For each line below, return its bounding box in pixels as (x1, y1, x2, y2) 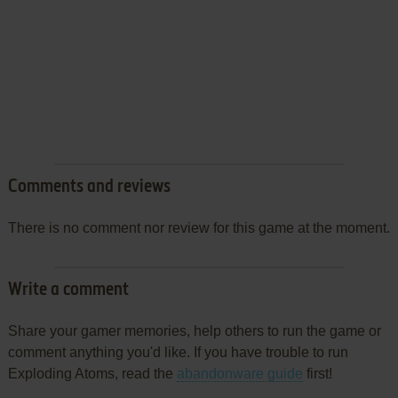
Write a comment (7, 282, 129, 300)
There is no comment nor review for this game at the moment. (7, 220, 390, 236)
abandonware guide (176, 366, 303, 382)
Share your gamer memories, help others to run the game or (7, 323, 381, 339)
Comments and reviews (7, 179, 171, 197)
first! (302, 366, 332, 382)
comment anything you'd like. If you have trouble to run (7, 345, 348, 361)
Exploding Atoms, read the (7, 366, 177, 382)
